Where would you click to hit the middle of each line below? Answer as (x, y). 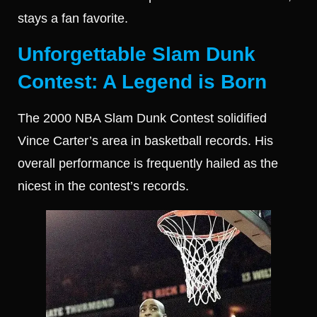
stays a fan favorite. (73, 19)
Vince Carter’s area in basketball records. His (145, 140)
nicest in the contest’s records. (103, 186)
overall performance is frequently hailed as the (148, 163)
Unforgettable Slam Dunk (137, 54)
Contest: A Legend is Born (142, 81)
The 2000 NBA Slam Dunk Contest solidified (142, 118)
